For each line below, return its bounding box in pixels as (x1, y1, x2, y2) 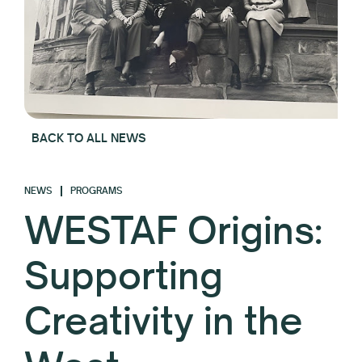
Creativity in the (24, 297, 303, 345)
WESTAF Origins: (24, 207, 322, 255)
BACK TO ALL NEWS (32, 129, 146, 145)
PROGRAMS (69, 184, 123, 196)
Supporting (24, 252, 223, 300)
